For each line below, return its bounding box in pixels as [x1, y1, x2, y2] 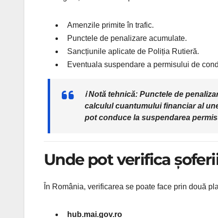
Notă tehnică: [89, 90, 138, 98]
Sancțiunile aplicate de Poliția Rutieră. [67, 47, 199, 55]
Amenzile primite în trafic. [67, 20, 154, 29]
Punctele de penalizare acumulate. [67, 34, 187, 42]
